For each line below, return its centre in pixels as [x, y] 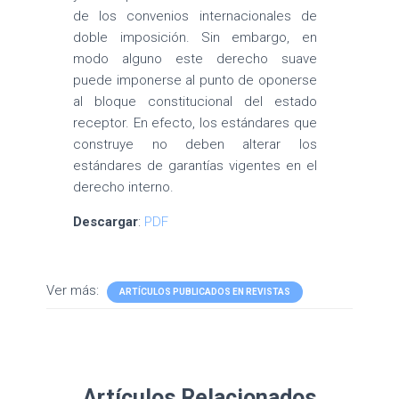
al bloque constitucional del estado [195, 102]
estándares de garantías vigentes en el [195, 166]
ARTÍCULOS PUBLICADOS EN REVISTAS [205, 292]
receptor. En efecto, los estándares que [195, 123]
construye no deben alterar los [195, 144]
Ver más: [75, 290]
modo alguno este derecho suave [195, 59]
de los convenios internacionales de [195, 16]
